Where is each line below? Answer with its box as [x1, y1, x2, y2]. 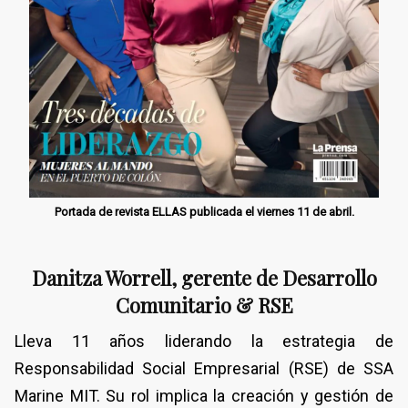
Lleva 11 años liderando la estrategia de [15, 331, 393, 351]
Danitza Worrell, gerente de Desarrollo [31, 263, 377, 291]
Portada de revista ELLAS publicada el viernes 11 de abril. [54, 204, 354, 219]
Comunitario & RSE [115, 291, 293, 319]
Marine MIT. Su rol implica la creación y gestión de [15, 385, 393, 405]
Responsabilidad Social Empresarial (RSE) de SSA [15, 358, 393, 378]
